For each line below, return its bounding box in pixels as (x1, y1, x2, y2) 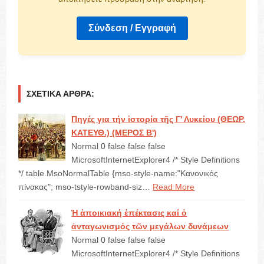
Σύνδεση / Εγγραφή (88, 23, 176, 33)
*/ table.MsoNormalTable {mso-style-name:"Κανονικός (18, 169, 219, 178)
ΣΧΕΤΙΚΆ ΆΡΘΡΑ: (27, 89, 95, 98)
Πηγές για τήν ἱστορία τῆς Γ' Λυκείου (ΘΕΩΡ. (71, 114, 246, 124)
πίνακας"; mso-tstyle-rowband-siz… (18, 182, 151, 192)
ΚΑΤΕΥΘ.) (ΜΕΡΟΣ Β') (71, 128, 157, 137)
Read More (153, 182, 195, 192)
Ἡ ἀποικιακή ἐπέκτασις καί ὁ (71, 208, 187, 217)
